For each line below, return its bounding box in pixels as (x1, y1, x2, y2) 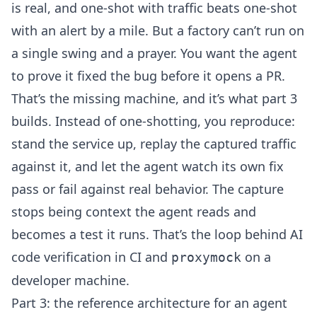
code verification (11, 248, 111, 265)
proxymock (171, 249, 241, 265)
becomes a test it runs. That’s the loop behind (11, 225, 290, 243)
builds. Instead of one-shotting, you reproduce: (11, 112, 295, 129)
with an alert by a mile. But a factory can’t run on (11, 21, 304, 39)
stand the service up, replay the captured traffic (11, 134, 296, 152)
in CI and (111, 248, 171, 265)
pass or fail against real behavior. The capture (11, 180, 284, 197)
